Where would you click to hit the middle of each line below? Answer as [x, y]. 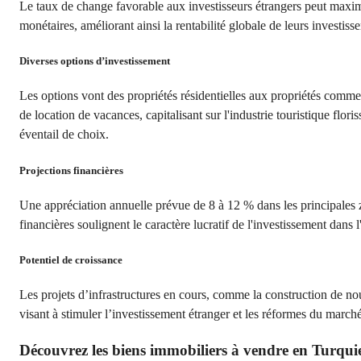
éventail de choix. [64, 135]
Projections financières [71, 170]
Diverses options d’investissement [95, 61]
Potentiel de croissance [71, 259]
